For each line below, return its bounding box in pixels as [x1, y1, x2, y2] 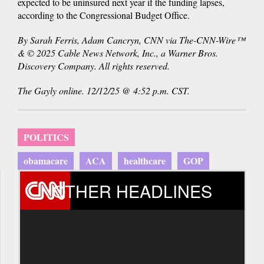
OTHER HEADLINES [52, 178, 212, 203]
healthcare [124, 153, 166, 167]
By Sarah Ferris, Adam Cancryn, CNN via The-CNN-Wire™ [18, 33, 245, 46]
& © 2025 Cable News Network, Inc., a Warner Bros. [18, 46, 218, 59]
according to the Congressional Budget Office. [18, 8, 190, 21]
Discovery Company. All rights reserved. [18, 59, 170, 72]
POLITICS [24, 130, 69, 144]
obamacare [24, 153, 68, 167]
